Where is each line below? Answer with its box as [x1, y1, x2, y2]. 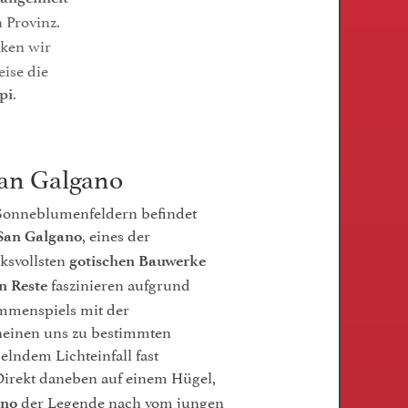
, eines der [82, 222, 150, 246]
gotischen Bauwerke [69, 251, 206, 270]
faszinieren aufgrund [47, 271, 190, 295]
